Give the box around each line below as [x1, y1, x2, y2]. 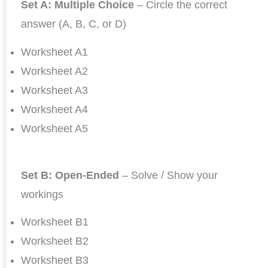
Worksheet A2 [21, 65, 88, 77]
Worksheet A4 [21, 103, 88, 115]
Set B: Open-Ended [21, 169, 122, 182]
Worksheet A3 [21, 84, 88, 96]
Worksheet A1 [21, 45, 88, 58]
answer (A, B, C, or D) [21, 18, 126, 31]
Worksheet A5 [21, 122, 88, 135]
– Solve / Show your [122, 169, 218, 182]
